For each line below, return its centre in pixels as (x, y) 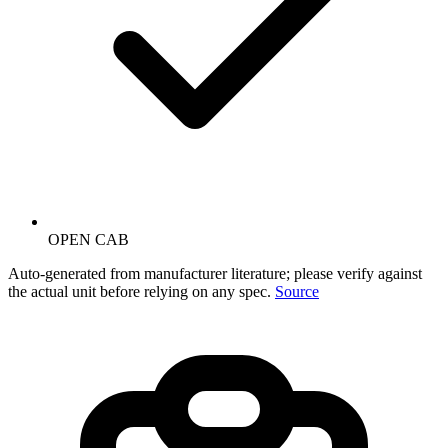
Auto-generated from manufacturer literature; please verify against (215, 273)
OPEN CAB (88, 239)
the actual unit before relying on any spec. (139, 291)
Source (297, 291)
